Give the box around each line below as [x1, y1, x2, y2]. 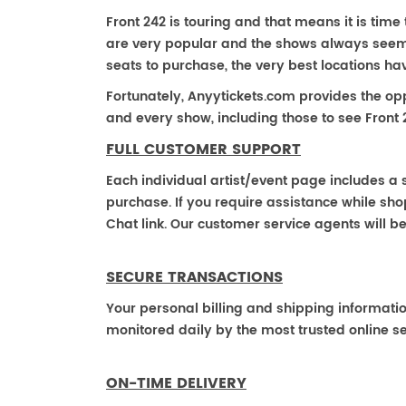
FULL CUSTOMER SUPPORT [106, 138, 301, 161]
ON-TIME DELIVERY [106, 372, 246, 395]
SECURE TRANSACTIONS [106, 266, 283, 289]
